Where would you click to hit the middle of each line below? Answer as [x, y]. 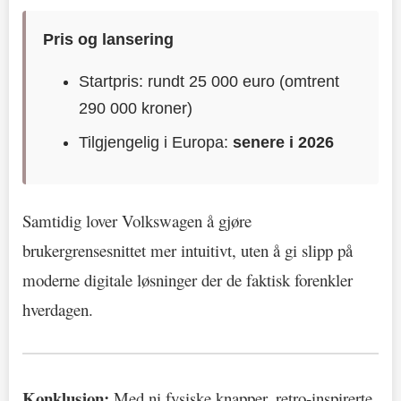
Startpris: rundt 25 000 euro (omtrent [209, 81]
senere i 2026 [284, 142]
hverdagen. [58, 309]
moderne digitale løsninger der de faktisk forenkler [188, 279]
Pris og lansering [109, 39]
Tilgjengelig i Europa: [156, 142]
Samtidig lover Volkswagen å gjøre [137, 220]
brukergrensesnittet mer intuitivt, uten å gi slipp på [188, 250]
